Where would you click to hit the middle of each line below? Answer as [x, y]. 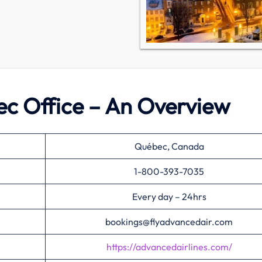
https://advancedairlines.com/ [169, 247]
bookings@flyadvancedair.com [169, 222]
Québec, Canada [169, 146]
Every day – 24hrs [169, 196]
